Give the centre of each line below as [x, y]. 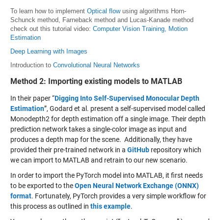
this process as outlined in [50, 206]
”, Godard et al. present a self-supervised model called [124, 108]
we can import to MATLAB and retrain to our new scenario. [99, 160]
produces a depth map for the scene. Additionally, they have [101, 139]
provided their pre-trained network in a [69, 150]
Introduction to [31, 65]
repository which [175, 150]
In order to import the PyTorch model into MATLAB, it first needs [106, 175]
